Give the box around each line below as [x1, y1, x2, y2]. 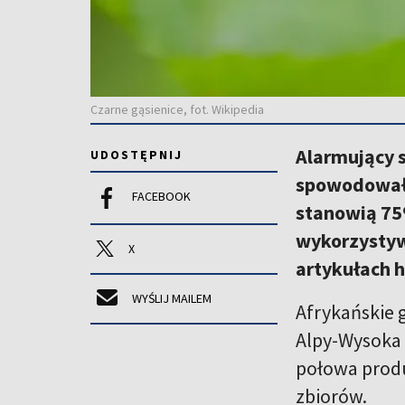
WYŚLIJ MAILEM [132, 289, 212, 306]
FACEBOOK [132, 187, 191, 204]
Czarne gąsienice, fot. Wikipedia [90, 100, 264, 118]
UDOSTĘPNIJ [90, 146, 183, 163]
